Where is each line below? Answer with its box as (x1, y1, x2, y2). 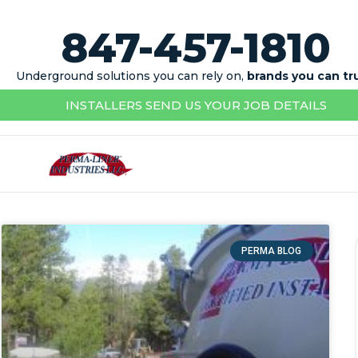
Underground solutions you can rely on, (16, 69, 248, 83)
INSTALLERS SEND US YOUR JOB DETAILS (65, 97, 327, 113)
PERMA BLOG (241, 245, 302, 257)
